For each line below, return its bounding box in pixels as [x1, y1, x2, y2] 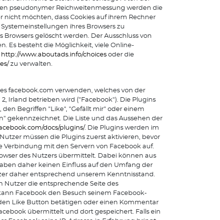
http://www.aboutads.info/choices [1, 52, 107, 58]
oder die [107, 52, 134, 58]
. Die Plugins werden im [84, 125, 159, 131]
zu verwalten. [9, 61, 53, 67]
